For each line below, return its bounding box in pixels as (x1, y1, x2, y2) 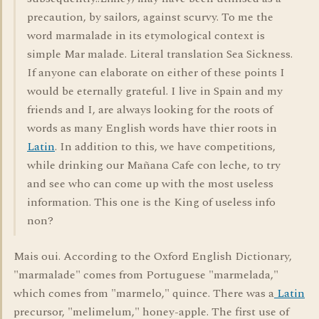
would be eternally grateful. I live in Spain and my (27, 83, 283, 100)
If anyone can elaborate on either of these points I (27, 64, 285, 81)
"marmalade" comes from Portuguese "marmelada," (14, 266, 278, 283)
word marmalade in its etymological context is (27, 27, 265, 44)
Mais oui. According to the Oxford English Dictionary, (14, 248, 292, 265)
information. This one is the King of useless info (27, 194, 276, 211)
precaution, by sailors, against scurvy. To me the (27, 9, 273, 26)
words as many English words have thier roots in (27, 120, 277, 137)
